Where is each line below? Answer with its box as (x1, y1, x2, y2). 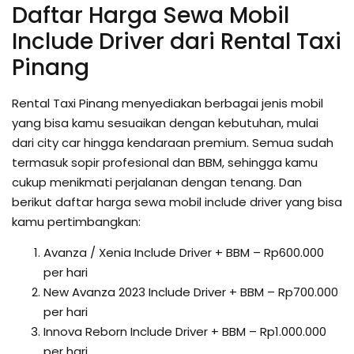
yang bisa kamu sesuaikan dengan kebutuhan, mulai (12, 114, 318, 131)
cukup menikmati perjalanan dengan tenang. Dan (12, 173, 302, 190)
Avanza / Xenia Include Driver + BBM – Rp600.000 (43, 243, 324, 261)
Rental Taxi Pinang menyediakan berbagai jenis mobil (12, 94, 323, 111)
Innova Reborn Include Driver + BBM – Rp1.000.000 (43, 322, 326, 340)
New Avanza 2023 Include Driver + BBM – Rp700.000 (43, 283, 338, 300)
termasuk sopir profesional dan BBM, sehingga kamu (12, 153, 318, 171)
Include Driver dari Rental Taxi (12, 25, 341, 57)
